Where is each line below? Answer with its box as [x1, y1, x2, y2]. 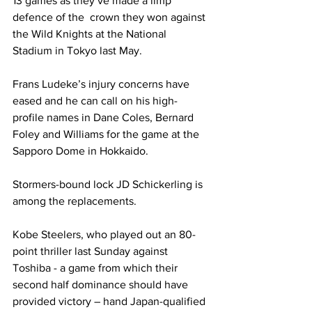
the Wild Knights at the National [13, 27, 169, 40]
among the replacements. [13, 194, 139, 207]
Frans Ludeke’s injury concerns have [13, 77, 192, 90]
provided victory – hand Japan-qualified [13, 295, 208, 307]
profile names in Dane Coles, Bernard [13, 111, 196, 123]
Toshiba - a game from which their [13, 261, 180, 274]
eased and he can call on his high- [13, 94, 178, 107]
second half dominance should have [13, 278, 191, 290]
